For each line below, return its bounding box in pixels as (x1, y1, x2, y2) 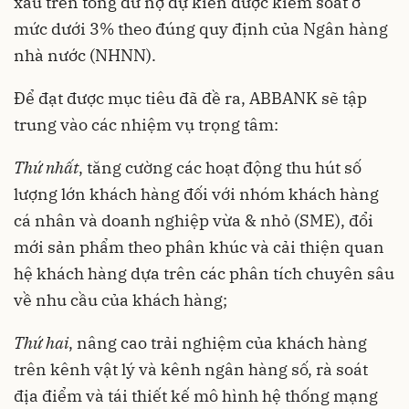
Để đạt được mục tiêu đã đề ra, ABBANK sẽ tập (14, 88, 367, 110)
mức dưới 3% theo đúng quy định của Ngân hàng (14, 18, 388, 40)
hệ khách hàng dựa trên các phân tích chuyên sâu (14, 263, 394, 285)
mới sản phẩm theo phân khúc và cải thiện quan (14, 236, 384, 258)
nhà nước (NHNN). (14, 45, 156, 67)
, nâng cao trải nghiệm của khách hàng (68, 332, 367, 354)
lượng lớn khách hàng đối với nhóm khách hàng (14, 184, 379, 205)
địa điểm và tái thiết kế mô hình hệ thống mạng (14, 385, 378, 407)
